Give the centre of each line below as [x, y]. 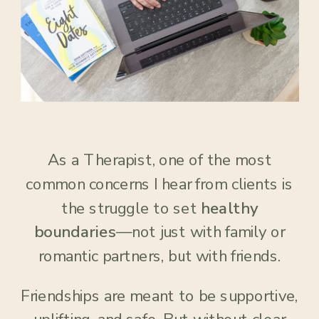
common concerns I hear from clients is [159, 184]
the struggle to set [131, 208]
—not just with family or [200, 232]
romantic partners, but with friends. [159, 256]
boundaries [75, 232]
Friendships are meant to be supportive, [159, 296]
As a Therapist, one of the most [159, 160]
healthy [229, 208]
